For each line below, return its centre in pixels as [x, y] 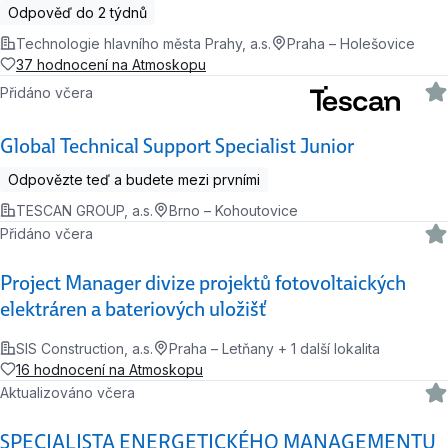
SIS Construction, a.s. [84, 348]
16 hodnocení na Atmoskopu [109, 369]
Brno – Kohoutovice [233, 210]
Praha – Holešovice [351, 43]
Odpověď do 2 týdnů [77, 12]
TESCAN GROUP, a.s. [84, 210]
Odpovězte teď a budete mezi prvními [134, 179]
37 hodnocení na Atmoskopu [111, 64]
